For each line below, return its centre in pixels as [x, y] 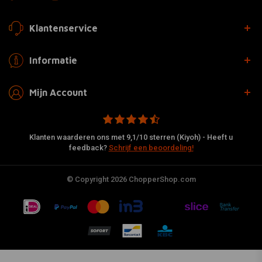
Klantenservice [63, 28]
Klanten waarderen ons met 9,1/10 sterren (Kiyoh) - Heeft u [131, 137]
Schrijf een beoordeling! [151, 147]
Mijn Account [58, 93]
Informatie [53, 61]
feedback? [89, 147]
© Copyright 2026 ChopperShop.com [131, 179]
